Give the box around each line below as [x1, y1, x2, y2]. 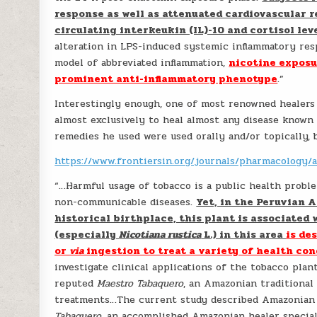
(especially [54, 227, 120, 242]
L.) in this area [201, 227, 287, 242]
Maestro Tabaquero [97, 276, 184, 291]
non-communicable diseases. [54, 195, 197, 209]
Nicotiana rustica [119, 227, 202, 242]
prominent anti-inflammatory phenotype [54, 71, 278, 86]
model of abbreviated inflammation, [54, 55, 229, 70]
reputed [54, 276, 98, 291]
